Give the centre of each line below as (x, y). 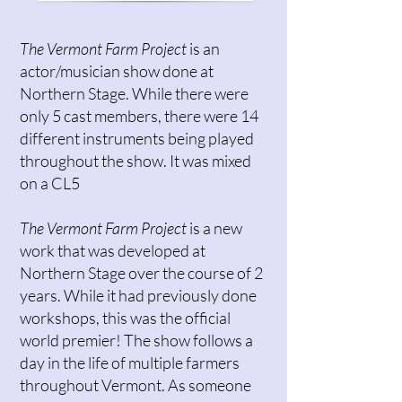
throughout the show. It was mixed (135, 161)
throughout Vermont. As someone (135, 385)
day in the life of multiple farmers (130, 363)
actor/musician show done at (117, 71)
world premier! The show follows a (136, 340)
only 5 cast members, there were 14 (139, 116)
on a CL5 (50, 183)
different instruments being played (137, 138)
